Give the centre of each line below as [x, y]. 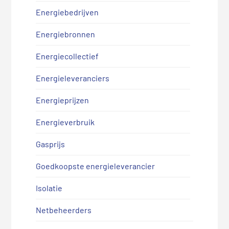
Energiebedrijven [67, 12]
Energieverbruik [65, 122]
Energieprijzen [62, 100]
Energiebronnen [65, 34]
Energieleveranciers [72, 78]
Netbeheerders [63, 210]
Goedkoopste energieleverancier [95, 166]
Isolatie [49, 188]
